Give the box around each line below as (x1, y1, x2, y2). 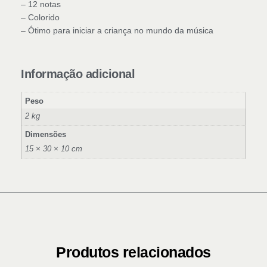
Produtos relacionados (56, 244, 211, 261)
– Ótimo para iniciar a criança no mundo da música (21, 25, 213, 35)
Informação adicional (21, 67, 135, 80)
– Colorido (21, 12, 60, 22)
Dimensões (25, 131, 67, 139)
